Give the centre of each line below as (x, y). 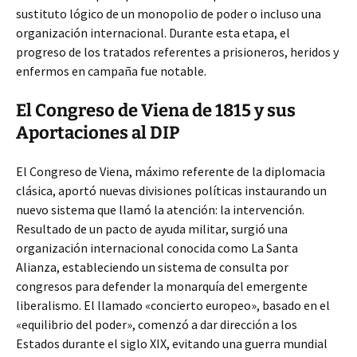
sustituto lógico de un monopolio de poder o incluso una (169, 14)
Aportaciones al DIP (98, 133)
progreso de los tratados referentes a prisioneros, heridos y (177, 52)
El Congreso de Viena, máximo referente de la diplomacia (171, 171)
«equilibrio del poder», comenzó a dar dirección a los (157, 324)
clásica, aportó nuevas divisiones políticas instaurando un (171, 190)
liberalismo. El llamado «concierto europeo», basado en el (173, 305)
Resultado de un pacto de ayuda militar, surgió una (152, 229)
